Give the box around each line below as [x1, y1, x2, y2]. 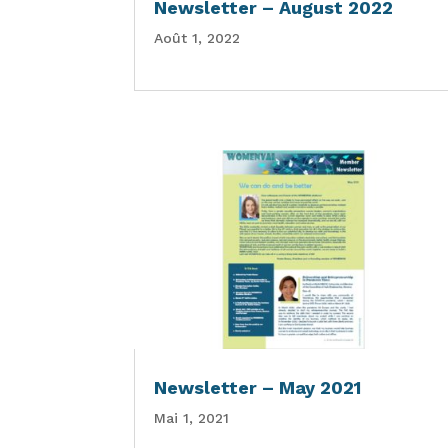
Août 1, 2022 [154, 29, 241, 46]
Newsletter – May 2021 [154, 377, 362, 398]
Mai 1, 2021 [154, 410, 230, 426]
